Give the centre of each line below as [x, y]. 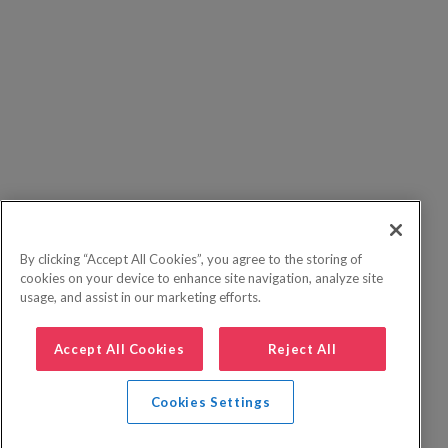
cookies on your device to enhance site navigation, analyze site [201, 278]
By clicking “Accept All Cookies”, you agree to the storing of [191, 259]
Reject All [302, 349]
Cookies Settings [210, 402]
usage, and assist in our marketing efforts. [140, 297]
